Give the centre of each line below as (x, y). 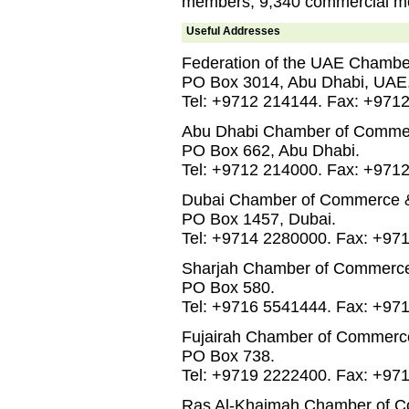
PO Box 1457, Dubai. (259, 219)
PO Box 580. (228, 288)
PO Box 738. (228, 356)
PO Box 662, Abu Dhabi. (271, 151)
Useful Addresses (233, 31)
